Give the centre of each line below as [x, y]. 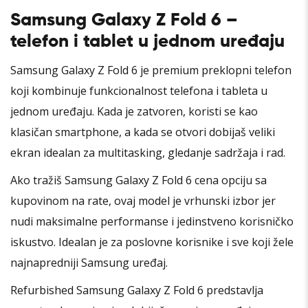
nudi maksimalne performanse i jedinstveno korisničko [152, 222]
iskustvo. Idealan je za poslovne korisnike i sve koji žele [152, 242]
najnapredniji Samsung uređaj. [89, 263]
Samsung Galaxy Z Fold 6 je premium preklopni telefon [151, 70]
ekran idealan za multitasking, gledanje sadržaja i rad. [148, 153]
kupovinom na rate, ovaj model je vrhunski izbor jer [143, 201]
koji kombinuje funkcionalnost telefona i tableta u [139, 91]
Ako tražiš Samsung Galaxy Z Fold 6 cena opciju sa [139, 180]
